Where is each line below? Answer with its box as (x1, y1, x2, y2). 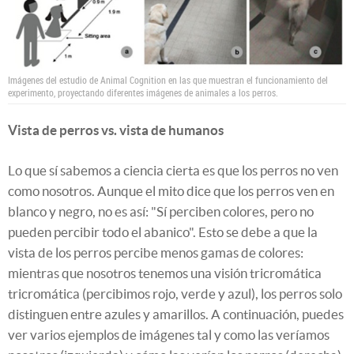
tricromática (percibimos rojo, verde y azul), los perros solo (8, 285, 342, 301)
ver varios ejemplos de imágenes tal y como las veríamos (8, 326, 330, 342)
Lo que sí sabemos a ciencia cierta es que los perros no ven (8, 162, 338, 178)
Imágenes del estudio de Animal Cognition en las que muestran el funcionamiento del (8, 73, 328, 86)
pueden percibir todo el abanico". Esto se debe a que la (8, 224, 318, 239)
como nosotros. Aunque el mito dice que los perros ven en (8, 183, 334, 198)
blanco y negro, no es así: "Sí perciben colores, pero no (8, 203, 314, 219)
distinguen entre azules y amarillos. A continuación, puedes (8, 306, 344, 322)
